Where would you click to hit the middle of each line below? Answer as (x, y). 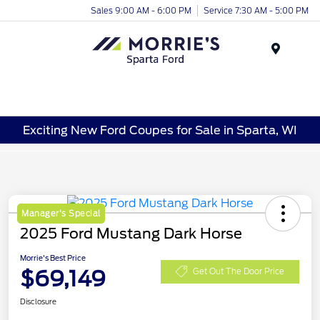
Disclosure (38, 302)
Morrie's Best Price (53, 258)
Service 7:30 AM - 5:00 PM (256, 10)
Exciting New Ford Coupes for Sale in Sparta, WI (160, 130)
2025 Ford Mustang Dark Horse (131, 234)
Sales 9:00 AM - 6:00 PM (141, 10)
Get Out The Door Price (239, 271)
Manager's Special (61, 214)
